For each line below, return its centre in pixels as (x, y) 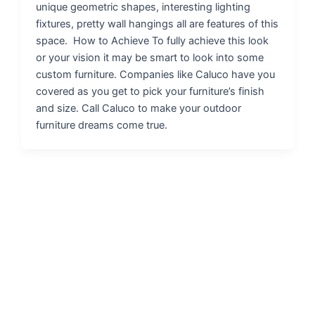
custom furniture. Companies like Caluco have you (156, 74)
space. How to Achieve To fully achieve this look (153, 40)
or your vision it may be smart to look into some (150, 57)
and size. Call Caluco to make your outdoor (139, 108)
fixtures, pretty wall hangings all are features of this (157, 24)
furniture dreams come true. (103, 125)
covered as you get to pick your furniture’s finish (150, 91)
